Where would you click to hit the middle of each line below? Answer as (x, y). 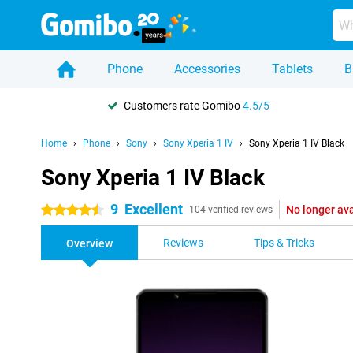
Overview (89, 243)
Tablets (292, 69)
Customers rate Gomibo (183, 105)
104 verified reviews (231, 210)
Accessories (207, 69)
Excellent (154, 209)
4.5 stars (63, 210)
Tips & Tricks (284, 243)
